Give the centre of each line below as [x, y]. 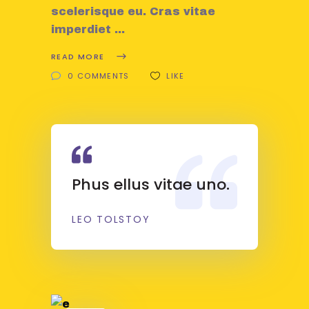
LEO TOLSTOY [111, 219]
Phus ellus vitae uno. [151, 184]
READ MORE [78, 56]
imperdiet [83, 29]
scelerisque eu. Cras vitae [133, 11]
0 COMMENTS [99, 76]
